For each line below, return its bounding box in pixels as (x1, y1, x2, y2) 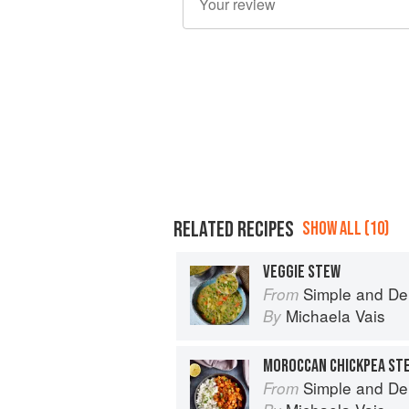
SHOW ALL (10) (302, 216, 389, 240)
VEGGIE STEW (263, 260, 341, 283)
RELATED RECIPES (173, 215, 294, 243)
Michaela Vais (286, 303, 385, 327)
